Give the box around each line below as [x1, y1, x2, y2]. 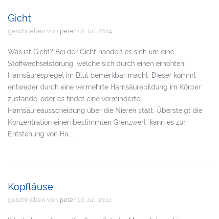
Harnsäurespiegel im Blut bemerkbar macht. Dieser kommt [7, 71, 196, 79]
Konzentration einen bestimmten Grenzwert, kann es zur [7, 118, 186, 126]
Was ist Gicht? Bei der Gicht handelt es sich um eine [7, 48, 174, 56]
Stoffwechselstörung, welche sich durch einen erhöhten [7, 60, 184, 67]
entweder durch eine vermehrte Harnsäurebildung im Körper [7, 83, 201, 91]
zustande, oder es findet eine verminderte [7, 95, 140, 103]
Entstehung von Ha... [7, 130, 73, 138]
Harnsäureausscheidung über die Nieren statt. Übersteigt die [7, 107, 202, 114]
